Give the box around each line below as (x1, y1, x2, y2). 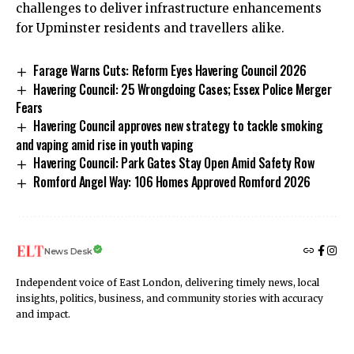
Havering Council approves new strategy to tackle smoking (33, 116, 323, 136)
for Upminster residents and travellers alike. (16, 20, 288, 36)
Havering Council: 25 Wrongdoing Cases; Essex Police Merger (33, 79, 332, 99)
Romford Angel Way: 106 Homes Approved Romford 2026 (33, 172, 311, 192)
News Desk (44, 246, 92, 257)
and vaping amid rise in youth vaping (16, 135, 194, 155)
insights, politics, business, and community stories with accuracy (16, 292, 323, 305)
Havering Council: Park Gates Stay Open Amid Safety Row (33, 153, 314, 173)
